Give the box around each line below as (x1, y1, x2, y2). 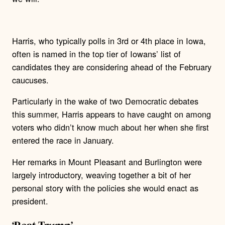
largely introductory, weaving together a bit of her (12, 168, 191, 181)
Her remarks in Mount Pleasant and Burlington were (12, 155, 202, 168)
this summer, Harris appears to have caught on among (12, 108, 211, 121)
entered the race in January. (12, 134, 114, 147)
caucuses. (12, 74, 49, 86)
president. (12, 194, 48, 207)
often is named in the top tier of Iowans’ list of (12, 48, 181, 60)
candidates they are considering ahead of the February (12, 61, 211, 73)
